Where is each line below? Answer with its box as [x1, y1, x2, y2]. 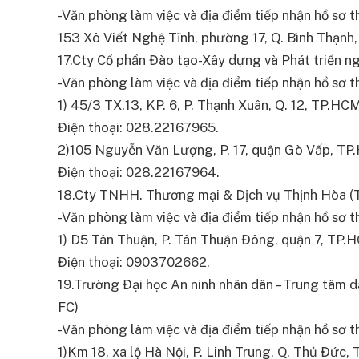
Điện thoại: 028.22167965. [58, 119, 219, 136]
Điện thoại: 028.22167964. [58, 164, 220, 181]
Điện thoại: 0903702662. [58, 254, 210, 271]
